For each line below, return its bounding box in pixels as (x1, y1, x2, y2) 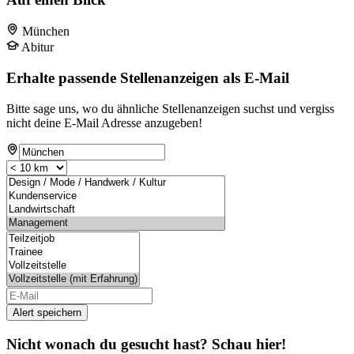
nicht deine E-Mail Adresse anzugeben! (6, 115, 202, 130)
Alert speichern (13, 306, 81, 318)
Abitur (21, 40, 54, 55)
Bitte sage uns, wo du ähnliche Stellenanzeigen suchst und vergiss (6, 101, 334, 115)
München (22, 24, 70, 39)
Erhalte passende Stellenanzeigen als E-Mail (6, 70, 289, 87)
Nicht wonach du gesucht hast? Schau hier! (6, 335, 286, 352)
